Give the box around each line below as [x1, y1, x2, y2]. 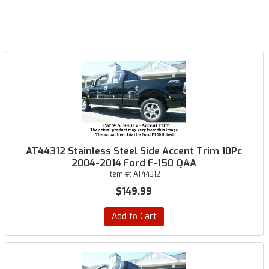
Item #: [107, 169, 133, 179]
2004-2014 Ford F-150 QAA [71, 157, 197, 169]
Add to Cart [111, 211, 157, 222]
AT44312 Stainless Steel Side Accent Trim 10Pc [26, 145, 243, 157]
